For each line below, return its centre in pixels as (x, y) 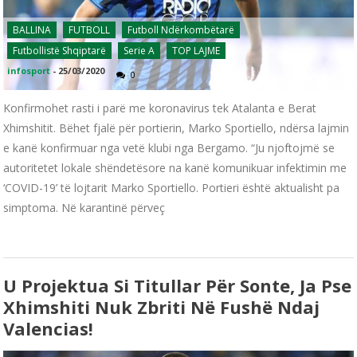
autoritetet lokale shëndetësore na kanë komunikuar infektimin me (175, 167)
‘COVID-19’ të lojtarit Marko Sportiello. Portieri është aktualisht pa (172, 187)
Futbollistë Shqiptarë (60, 50)
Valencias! (49, 328)
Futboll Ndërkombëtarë (181, 29)
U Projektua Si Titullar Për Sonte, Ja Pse (178, 285)
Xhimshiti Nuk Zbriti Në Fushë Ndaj (162, 306)
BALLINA (32, 29)
